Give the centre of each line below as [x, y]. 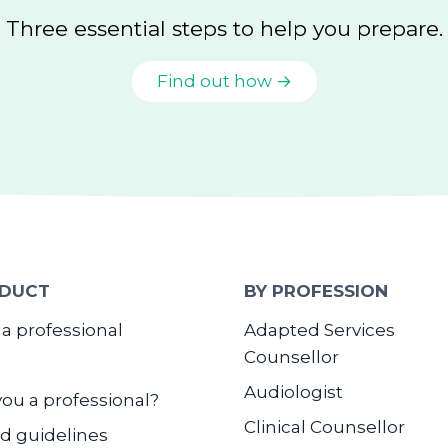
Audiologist [293, 392]
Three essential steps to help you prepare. [224, 28]
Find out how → [224, 81]
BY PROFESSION [316, 291]
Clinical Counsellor [324, 427]
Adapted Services [319, 330]
